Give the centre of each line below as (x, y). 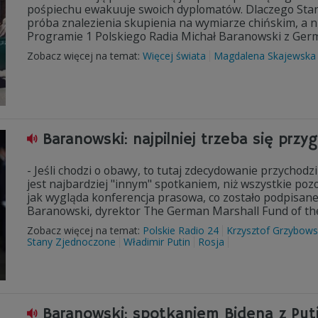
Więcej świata (174, 56)
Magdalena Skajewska (265, 56)
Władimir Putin (157, 242)
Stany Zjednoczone (71, 242)
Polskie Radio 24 (181, 230)
